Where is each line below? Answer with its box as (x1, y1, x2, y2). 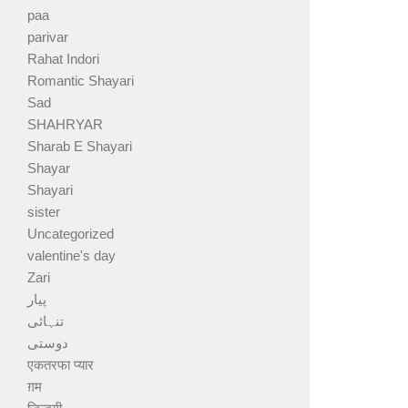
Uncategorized (27, 225, 114, 241)
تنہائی (27, 312, 64, 329)
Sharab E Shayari (27, 138, 132, 154)
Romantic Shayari (27, 72, 134, 88)
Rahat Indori (27, 50, 99, 66)
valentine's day (27, 247, 116, 263)
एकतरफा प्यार (27, 356, 94, 372)
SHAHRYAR (27, 116, 103, 132)
